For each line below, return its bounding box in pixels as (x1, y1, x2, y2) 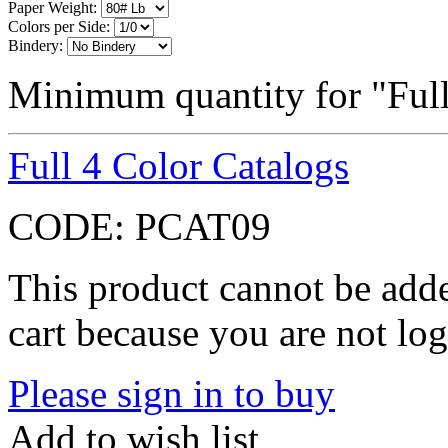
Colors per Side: (8, 17, 110, 35)
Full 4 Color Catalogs (8, 143, 349, 187)
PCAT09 (135, 204, 271, 248)
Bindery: (8, 36, 63, 54)
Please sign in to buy (8, 371, 335, 415)
